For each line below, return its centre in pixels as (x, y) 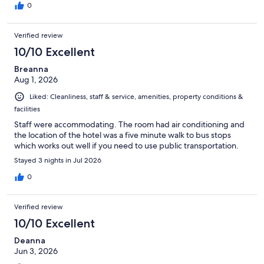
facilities (27, 109)
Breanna (31, 69)
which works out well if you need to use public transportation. (126, 145)
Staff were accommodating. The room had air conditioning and (129, 124)
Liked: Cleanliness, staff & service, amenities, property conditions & (136, 96)
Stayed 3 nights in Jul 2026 (58, 160)
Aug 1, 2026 (36, 79)
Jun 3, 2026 (36, 251)
